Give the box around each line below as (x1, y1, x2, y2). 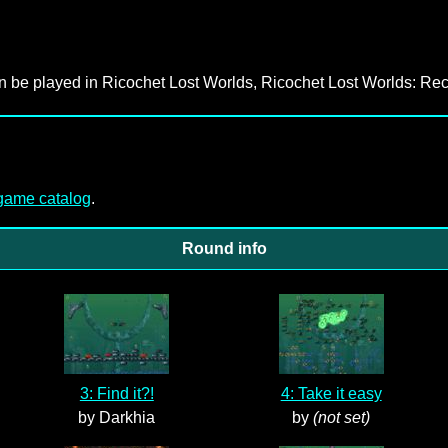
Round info (181, 240, 267, 257)
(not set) (313, 409, 371, 426)
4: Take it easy (280, 385, 382, 402)
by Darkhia (78, 409, 156, 426)
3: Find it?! (79, 385, 154, 402)
